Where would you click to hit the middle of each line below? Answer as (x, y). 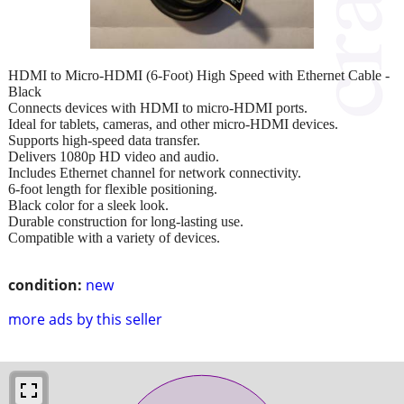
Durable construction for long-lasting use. (126, 221)
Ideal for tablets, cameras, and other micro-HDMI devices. (173, 124)
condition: (45, 285)
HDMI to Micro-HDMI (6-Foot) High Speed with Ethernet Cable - (199, 75)
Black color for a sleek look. (88, 205)
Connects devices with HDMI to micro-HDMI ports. (158, 107)
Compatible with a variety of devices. (114, 237)
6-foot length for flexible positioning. (113, 188)
